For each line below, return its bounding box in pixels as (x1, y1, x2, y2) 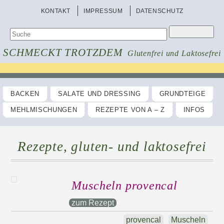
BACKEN (10, 90, 39, 97)
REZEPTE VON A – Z (95, 106, 165, 113)
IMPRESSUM (83, 7, 123, 14)
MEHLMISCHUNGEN (10, 106, 77, 113)
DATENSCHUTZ (135, 7, 184, 14)
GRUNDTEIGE (159, 90, 206, 97)
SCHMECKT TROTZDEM (3, 46, 123, 58)
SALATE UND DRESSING (58, 90, 141, 97)
